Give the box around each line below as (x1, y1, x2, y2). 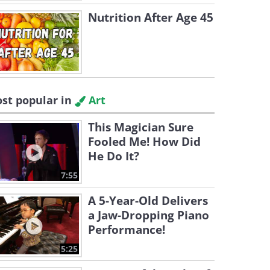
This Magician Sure (88, 119, 193, 135)
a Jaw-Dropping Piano (88, 207, 209, 223)
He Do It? (88, 148, 139, 164)
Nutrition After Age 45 (88, 10, 213, 25)
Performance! (88, 222, 165, 237)
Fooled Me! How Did (88, 134, 201, 149)
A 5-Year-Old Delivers (88, 193, 208, 209)
